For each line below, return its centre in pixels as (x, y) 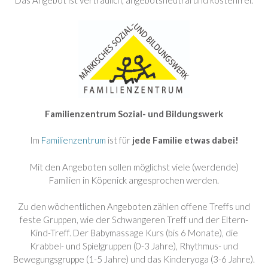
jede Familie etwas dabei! (185, 140)
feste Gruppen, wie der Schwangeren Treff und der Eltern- (134, 220)
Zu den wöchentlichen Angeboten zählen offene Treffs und (134, 206)
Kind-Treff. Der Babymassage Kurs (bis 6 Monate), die (134, 233)
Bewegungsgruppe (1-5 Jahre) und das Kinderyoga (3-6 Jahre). (134, 259)
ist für (119, 140)
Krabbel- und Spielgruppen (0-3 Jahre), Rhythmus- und (134, 246)
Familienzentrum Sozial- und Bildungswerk (134, 113)
